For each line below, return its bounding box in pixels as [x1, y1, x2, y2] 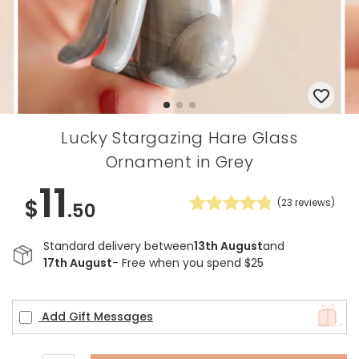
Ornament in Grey [105, 151, 254, 174]
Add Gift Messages [42, 309, 153, 325]
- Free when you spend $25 [112, 255, 264, 272]
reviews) [292, 196, 336, 210]
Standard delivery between [43, 238, 195, 255]
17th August [43, 255, 113, 272]
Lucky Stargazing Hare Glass [61, 127, 298, 150]
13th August [194, 238, 264, 255]
